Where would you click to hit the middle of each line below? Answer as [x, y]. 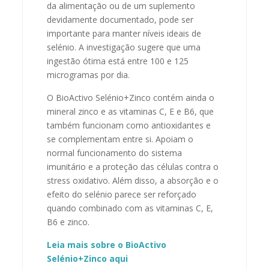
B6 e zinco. [68, 222]
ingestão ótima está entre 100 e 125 [118, 61]
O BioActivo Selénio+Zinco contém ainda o [131, 97]
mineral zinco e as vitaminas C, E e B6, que [131, 111]
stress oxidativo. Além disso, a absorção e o [133, 180]
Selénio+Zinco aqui [88, 258]
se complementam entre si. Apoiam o [120, 139]
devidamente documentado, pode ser [120, 19]
